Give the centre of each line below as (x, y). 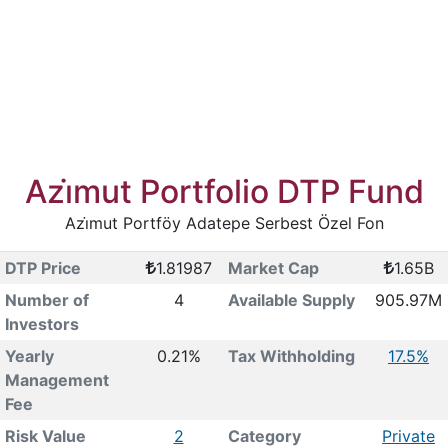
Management (56, 380)
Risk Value (45, 436)
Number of (46, 300)
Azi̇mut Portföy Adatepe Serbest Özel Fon (224, 223)
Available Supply (291, 300)
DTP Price (42, 268)
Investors (41, 324)
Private (408, 436)
